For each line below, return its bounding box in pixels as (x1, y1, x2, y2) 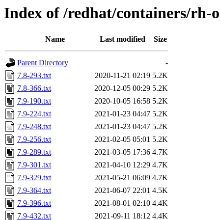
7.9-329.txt (17, 173, 51, 182)
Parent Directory (17, 58, 68, 67)
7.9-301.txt (17, 161, 51, 169)
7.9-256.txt (17, 135, 51, 144)
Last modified (99, 35, 145, 44)
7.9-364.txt (17, 186, 51, 195)
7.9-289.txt (17, 148, 51, 157)
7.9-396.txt (17, 199, 51, 208)
